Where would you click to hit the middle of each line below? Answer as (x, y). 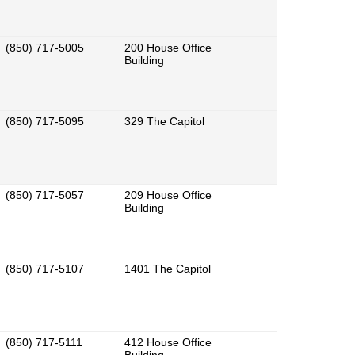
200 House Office (168, 48)
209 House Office (168, 195)
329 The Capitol (164, 122)
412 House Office (168, 343)
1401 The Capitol (168, 269)
